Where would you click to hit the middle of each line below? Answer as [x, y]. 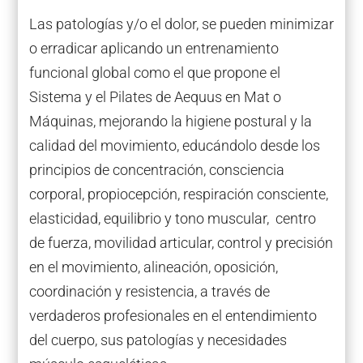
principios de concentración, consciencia [156, 170]
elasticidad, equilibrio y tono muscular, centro [172, 219]
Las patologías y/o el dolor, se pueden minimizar [181, 24]
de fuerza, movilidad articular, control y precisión [181, 243]
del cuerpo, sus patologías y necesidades [158, 340]
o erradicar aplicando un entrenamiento [154, 49]
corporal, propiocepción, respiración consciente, [178, 194]
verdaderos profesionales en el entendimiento [173, 316]
